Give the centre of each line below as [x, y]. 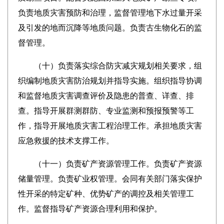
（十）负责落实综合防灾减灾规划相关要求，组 [110, 66]
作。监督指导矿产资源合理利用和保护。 [90, 209]
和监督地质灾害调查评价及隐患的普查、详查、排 [106, 96]
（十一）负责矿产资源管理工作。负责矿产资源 [110, 164]
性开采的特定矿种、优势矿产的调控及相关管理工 [106, 194]
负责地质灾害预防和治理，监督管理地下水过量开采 [110, 13]
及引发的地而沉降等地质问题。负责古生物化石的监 [110, 28]
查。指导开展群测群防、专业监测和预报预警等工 [106, 111]
